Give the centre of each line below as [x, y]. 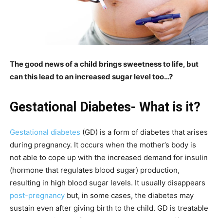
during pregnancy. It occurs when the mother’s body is [103, 145]
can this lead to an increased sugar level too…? [92, 76]
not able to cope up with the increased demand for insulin [109, 157]
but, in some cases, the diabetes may [129, 195]
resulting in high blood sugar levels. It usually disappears [108, 182]
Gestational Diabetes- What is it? [105, 107]
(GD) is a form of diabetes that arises [144, 132]
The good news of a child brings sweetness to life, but [104, 64]
